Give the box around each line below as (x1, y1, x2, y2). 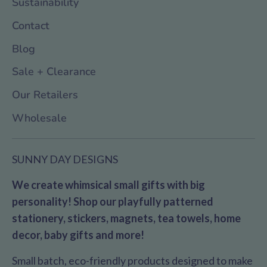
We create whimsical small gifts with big (12, 178, 205, 192)
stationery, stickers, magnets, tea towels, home (12, 212, 241, 225)
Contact (12, 18, 49, 33)
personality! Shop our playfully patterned (12, 195, 213, 209)
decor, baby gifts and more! (12, 228, 144, 242)
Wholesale (12, 111, 67, 125)
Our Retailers (12, 88, 78, 103)
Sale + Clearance (12, 64, 96, 79)
